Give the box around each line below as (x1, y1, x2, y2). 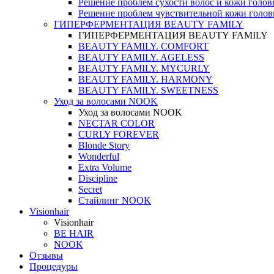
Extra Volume (78, 161, 131, 172)
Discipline (78, 172, 117, 183)
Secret (78, 183, 102, 194)
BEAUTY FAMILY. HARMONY (78, 73, 213, 84)
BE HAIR (54, 228, 94, 239)
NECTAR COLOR (78, 117, 155, 128)
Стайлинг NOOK (78, 194, 151, 206)
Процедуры (29, 261, 78, 272)
